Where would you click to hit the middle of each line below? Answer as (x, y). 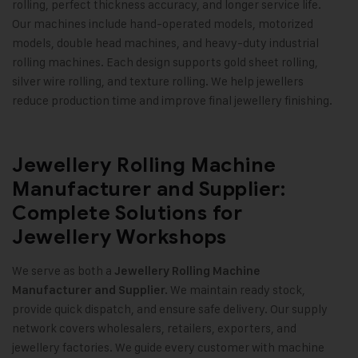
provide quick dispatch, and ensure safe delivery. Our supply (170, 309)
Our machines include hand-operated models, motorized (163, 24)
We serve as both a (63, 271)
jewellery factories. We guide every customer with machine (168, 348)
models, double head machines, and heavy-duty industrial (165, 43)
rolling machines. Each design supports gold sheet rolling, (165, 62)
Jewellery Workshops (119, 237)
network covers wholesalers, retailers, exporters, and (154, 328)
